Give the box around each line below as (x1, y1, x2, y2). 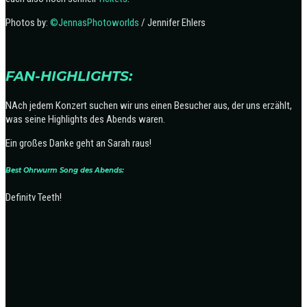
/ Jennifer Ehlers (139, 16, 206, 29)
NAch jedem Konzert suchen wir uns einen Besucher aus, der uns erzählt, (5, 99, 292, 112)
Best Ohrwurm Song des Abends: (5, 166, 126, 175)
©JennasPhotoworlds (50, 16, 139, 29)
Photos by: (5, 16, 50, 29)
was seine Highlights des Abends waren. (5, 112, 167, 125)
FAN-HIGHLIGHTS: (5, 67, 132, 84)
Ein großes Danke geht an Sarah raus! (5, 136, 153, 149)
